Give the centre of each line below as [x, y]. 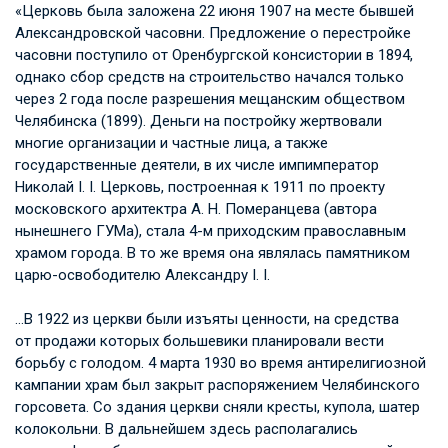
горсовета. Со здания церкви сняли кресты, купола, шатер [217, 406]
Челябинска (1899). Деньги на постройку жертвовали [198, 120]
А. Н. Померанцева [255, 208]
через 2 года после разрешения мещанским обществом [210, 98]
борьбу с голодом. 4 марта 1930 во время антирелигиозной [220, 362]
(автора [348, 208]
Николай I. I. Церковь [88, 186]
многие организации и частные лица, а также [171, 142]
